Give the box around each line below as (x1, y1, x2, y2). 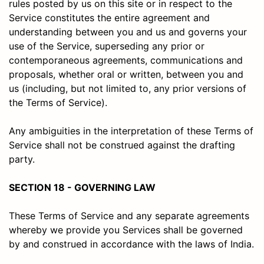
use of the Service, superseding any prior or (9, 39, 204, 52)
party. (9, 153, 35, 165)
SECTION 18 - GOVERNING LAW (9, 181, 156, 193)
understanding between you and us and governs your (9, 25, 247, 38)
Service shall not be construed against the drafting (9, 138, 235, 151)
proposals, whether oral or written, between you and (9, 68, 243, 80)
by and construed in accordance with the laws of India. (9, 237, 254, 250)
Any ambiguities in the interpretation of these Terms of (9, 124, 253, 137)
